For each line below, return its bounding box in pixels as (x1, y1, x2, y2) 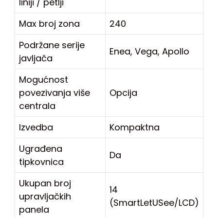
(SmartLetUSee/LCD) (109, 196, 199, 209)
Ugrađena (19, 142, 62, 155)
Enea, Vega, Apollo (109, 45, 189, 57)
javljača (19, 52, 53, 64)
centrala (19, 99, 55, 112)
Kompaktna (109, 121, 160, 133)
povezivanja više (19, 86, 90, 99)
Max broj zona (19, 17, 80, 30)
